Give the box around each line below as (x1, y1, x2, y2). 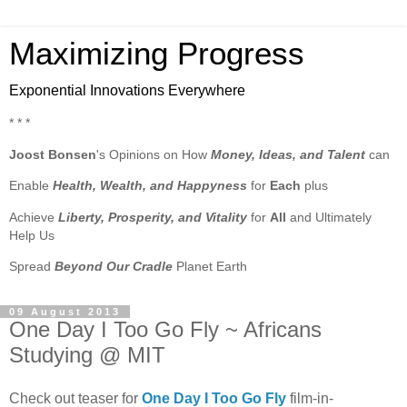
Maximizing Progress (9, 36, 304, 71)
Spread (9, 258, 55, 273)
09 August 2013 (9, 306, 121, 318)
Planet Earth (173, 258, 247, 273)
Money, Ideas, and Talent (211, 146, 365, 162)
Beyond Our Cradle (55, 258, 173, 273)
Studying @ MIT (9, 342, 165, 368)
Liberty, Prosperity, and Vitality (58, 209, 247, 224)
